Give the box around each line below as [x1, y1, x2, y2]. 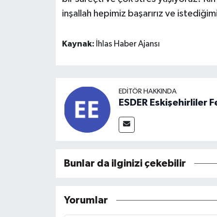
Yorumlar [63, 195, 108, 205]
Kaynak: [62, 40, 96, 49]
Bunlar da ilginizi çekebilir [63, 158, 186, 169]
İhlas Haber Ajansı [95, 40, 160, 49]
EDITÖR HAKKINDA [118, 87, 177, 95]
